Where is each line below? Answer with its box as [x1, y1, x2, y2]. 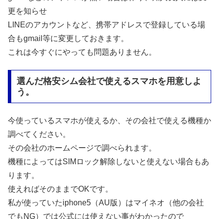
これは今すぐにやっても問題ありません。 [8, 47, 156, 56]
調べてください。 [8, 130, 70, 139]
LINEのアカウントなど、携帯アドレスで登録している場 [8, 20, 205, 29]
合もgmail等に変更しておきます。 [8, 34, 129, 43]
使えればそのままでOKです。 [8, 185, 113, 194]
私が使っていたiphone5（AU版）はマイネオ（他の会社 [8, 198, 204, 207]
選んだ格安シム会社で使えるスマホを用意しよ [16, 76, 201, 86]
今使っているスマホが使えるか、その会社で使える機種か [8, 116, 211, 125]
